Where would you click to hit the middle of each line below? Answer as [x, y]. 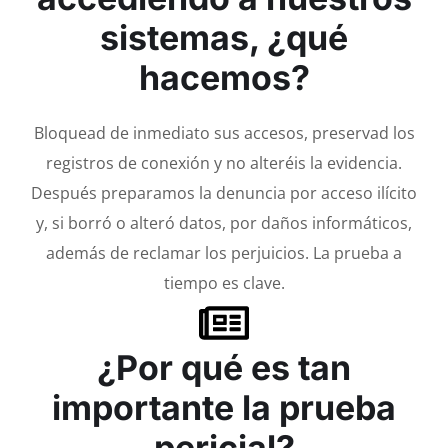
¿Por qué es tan [224, 367]
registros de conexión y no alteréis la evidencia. [224, 162]
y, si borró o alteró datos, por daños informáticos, [224, 222]
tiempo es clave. [224, 282]
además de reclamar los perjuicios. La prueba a [224, 252]
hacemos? [224, 77]
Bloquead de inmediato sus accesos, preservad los [224, 132]
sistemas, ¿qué [224, 37]
